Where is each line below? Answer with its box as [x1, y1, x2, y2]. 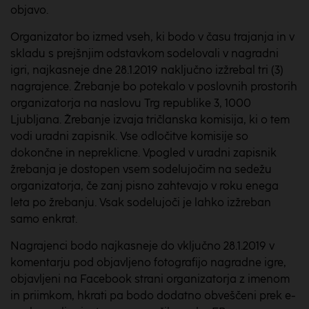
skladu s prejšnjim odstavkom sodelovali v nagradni [10, 47, 279, 60]
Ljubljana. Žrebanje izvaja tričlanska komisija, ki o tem [10, 113, 290, 126]
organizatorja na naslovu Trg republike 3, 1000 [10, 97, 251, 110]
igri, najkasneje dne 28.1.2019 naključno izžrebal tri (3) [10, 63, 283, 77]
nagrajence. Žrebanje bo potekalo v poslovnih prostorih [10, 80, 297, 93]
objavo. [10, 3, 48, 17]
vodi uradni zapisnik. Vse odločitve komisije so [10, 130, 248, 143]
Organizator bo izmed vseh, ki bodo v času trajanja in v [10, 30, 295, 43]
